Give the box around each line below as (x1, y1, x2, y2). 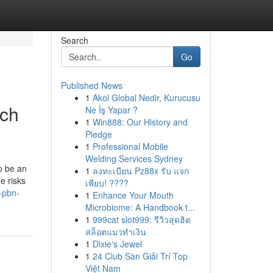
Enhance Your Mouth (92, 189, 174, 201)
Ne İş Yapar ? (85, 104, 138, 116)
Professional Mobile (92, 140, 168, 152)
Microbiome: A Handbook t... (85, 201, 195, 213)
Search (60, 34, 88, 46)
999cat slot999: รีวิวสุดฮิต (92, 213, 191, 225)
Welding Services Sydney (85, 152, 183, 165)
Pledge (85, 128, 112, 140)
